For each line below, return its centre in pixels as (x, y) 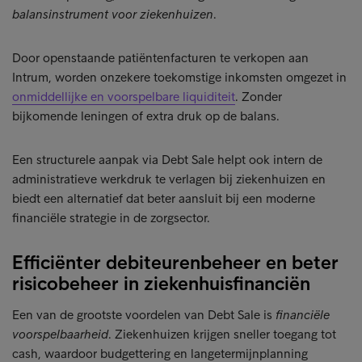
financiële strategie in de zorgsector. (111, 218)
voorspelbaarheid (60, 334)
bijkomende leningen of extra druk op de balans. (146, 116)
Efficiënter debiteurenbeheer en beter (175, 262)
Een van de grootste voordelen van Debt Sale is (144, 315)
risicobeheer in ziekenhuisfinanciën (161, 283)
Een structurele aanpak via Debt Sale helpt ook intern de (167, 160)
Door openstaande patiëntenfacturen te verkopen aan (160, 58)
